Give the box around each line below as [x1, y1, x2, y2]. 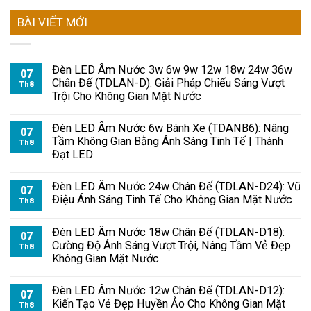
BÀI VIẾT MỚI [17, 15, 87, 30]
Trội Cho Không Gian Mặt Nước [52, 90, 201, 103]
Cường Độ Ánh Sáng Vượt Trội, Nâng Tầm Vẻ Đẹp [52, 239, 291, 253]
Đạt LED [52, 148, 93, 162]
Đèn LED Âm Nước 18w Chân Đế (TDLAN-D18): [52, 226, 285, 239]
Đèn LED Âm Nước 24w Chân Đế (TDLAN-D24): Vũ [52, 180, 301, 194]
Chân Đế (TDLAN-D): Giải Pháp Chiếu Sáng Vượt [52, 76, 285, 90]
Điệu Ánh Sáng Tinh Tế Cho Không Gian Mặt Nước [52, 193, 292, 207]
